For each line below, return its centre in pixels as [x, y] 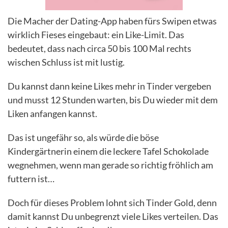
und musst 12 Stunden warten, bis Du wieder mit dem [113, 100]
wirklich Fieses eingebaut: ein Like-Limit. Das [96, 35]
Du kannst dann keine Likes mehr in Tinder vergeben [109, 86]
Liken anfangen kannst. [52, 114]
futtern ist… [31, 179]
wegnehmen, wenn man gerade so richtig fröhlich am [110, 165]
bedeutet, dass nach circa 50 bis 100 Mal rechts [99, 49]
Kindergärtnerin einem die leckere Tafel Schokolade [108, 151]
